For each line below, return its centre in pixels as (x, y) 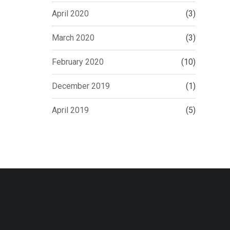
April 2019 (70, 110)
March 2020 (73, 38)
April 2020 (70, 14)
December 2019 (81, 86)
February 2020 (78, 62)
